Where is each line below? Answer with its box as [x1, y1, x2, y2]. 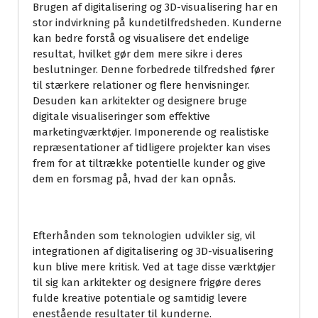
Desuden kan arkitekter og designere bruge [33, 94, 247, 108]
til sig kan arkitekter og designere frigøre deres [33, 276, 261, 290]
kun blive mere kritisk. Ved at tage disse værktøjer [33, 261, 275, 274]
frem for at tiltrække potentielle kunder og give [33, 157, 265, 170]
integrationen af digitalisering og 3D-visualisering [33, 245, 273, 258]
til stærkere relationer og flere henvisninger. [33, 79, 250, 92]
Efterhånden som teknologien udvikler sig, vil [33, 229, 256, 243]
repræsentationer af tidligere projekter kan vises [33, 141, 270, 155]
